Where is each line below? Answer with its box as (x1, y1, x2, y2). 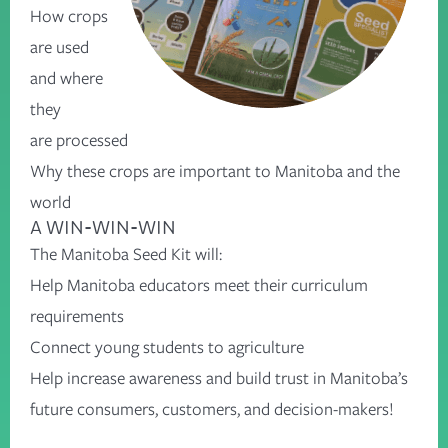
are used (30, 34, 89, 59)
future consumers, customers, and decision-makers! (30, 396, 398, 421)
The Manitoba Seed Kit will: (30, 241, 226, 266)
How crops (30, 3, 108, 28)
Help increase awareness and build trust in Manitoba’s (30, 365, 408, 390)
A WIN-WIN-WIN (30, 216, 182, 239)
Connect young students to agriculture (30, 334, 308, 359)
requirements (30, 303, 128, 328)
